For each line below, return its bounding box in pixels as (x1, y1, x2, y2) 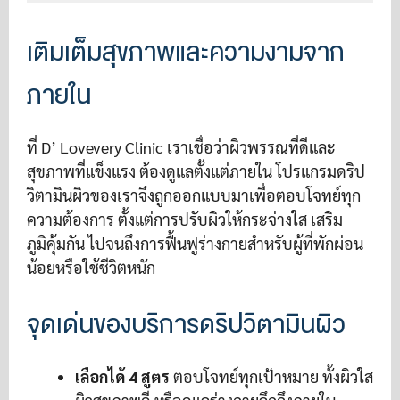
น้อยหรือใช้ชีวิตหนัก (27, 257, 155, 278)
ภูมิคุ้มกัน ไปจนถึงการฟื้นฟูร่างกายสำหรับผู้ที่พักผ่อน (27, 233, 363, 254)
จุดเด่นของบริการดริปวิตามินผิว (27, 304, 346, 346)
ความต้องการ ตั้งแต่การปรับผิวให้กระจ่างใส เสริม (27, 209, 343, 229)
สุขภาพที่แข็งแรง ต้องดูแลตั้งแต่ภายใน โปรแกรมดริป (27, 161, 365, 181)
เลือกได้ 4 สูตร (75, 366, 170, 387)
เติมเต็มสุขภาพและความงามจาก (27, 31, 345, 74)
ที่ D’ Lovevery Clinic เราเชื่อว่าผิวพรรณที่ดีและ (27, 137, 336, 157)
